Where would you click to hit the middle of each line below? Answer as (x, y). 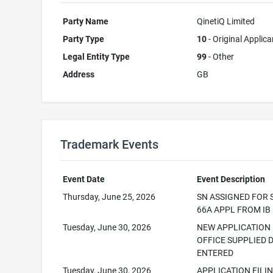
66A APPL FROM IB (234, 210)
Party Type (84, 39)
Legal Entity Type (97, 57)
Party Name (86, 21)
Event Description (231, 179)
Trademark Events (109, 144)
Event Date (84, 179)
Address (79, 74)
